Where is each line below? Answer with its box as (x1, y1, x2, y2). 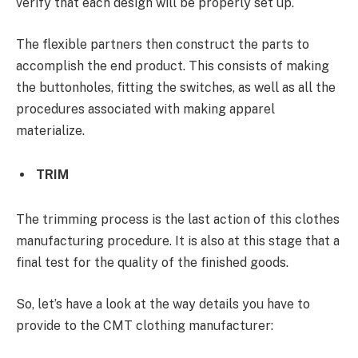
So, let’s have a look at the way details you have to (16, 296, 310, 312)
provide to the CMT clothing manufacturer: (16, 317, 273, 333)
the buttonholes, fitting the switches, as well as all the (16, 79, 336, 95)
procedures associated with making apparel (16, 101, 275, 117)
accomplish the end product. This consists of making (16, 58, 329, 74)
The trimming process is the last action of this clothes (16, 212, 340, 228)
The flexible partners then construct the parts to (16, 36, 309, 52)
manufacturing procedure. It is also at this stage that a (16, 233, 340, 249)
